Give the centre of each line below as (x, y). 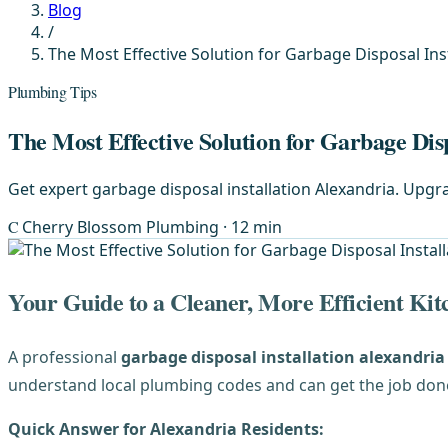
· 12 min (253, 226)
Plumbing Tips (52, 91)
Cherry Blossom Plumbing (123, 226)
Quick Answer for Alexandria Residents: (166, 428)
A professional (64, 356)
